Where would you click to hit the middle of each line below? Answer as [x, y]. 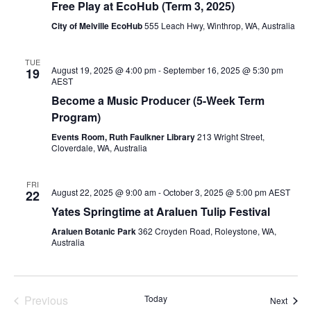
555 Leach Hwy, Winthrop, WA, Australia [219, 26]
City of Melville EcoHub [98, 26]
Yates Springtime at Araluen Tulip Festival [160, 212]
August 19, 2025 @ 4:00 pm [103, 70]
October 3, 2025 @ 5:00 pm [215, 192]
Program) [76, 117]
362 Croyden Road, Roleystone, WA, [207, 231]
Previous [46, 301]
